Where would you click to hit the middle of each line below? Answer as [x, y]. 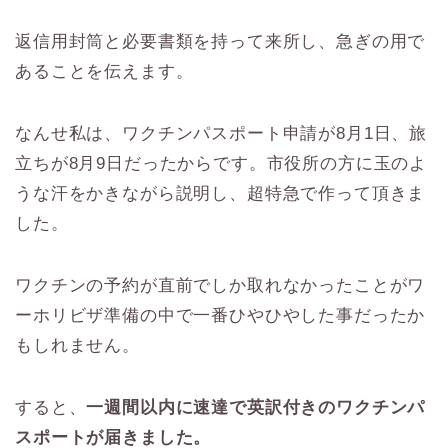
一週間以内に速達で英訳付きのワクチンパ [256, 407]
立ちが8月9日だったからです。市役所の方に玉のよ [221, 163]
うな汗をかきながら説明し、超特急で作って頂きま [220, 193]
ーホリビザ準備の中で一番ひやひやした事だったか [220, 315]
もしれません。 [77, 345]
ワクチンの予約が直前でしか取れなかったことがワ [220, 285]
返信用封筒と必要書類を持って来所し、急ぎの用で [220, 41]
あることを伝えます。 [104, 71]
